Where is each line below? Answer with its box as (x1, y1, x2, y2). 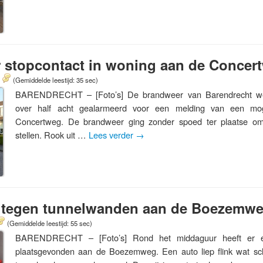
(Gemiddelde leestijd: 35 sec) (13, 75, 98, 85)
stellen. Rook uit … (15, 129, 89, 141)
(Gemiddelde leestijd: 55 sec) (7, 218, 92, 228)
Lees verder (89, 129, 136, 141)
